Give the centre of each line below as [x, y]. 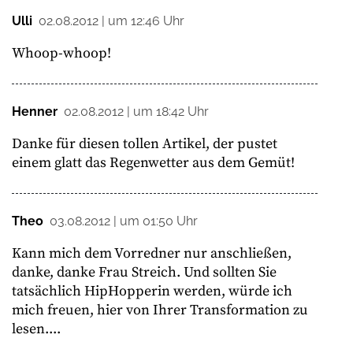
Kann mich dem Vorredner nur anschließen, [152, 253]
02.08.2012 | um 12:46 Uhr [111, 20]
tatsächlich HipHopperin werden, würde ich [152, 291]
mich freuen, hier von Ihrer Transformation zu [160, 310]
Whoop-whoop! [61, 53]
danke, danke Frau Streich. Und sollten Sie [144, 272]
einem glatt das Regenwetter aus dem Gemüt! [153, 162]
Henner [35, 111]
